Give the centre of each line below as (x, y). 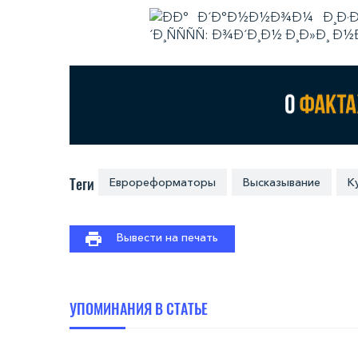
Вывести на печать (167, 238)
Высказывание (282, 183)
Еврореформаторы (163, 183)
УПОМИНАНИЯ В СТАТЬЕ (139, 309)
